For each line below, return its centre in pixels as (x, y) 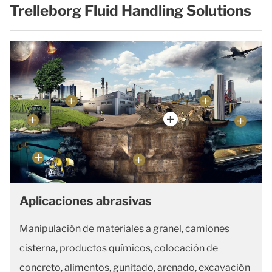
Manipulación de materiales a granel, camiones (124, 229)
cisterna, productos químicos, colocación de (119, 248)
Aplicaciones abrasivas (86, 201)
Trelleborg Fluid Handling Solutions (131, 11)
